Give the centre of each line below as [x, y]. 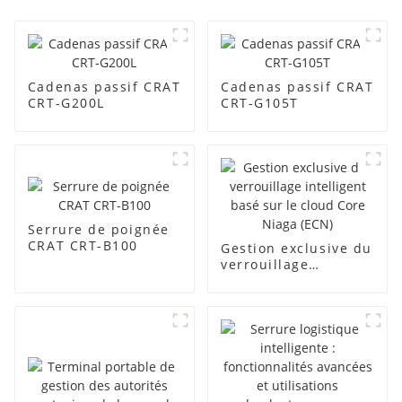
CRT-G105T [259, 103]
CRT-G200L [66, 103]
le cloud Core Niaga [293, 297]
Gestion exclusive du [296, 249]
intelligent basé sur [293, 281]
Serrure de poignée [98, 230]
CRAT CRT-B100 [83, 246]
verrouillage [265, 265]
